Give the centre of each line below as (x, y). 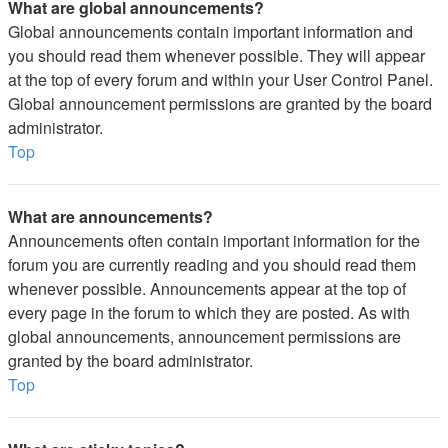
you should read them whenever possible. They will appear (216, 55)
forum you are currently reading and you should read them (212, 264)
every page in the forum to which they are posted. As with (209, 312)
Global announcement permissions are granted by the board (220, 103)
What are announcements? (110, 216)
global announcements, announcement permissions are (204, 336)
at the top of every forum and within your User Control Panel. (220, 79)
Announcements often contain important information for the (214, 240)
